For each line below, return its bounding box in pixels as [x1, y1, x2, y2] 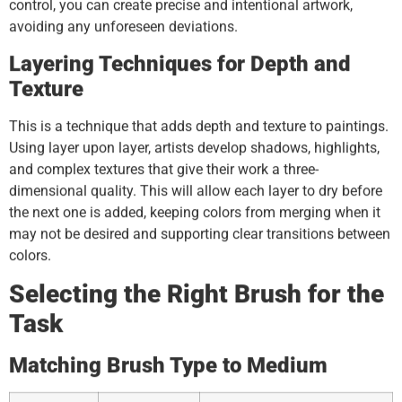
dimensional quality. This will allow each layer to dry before [9, 181, 382, 199]
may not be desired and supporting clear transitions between [9, 224, 390, 242]
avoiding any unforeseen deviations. [9, 18, 238, 36]
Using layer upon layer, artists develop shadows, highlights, [9, 138, 380, 156]
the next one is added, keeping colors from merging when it [9, 203, 380, 221]
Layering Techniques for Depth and [9, 50, 351, 76]
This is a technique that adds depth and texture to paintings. [9, 117, 389, 135]
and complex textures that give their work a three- [9, 160, 319, 178]
